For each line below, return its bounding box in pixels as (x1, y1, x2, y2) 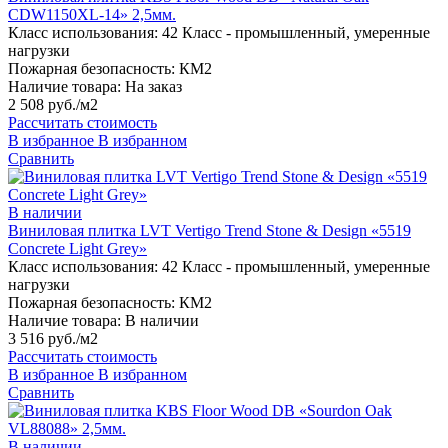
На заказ (125, 78, 182, 96)
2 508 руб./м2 (8, 96, 98, 114)
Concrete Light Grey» (8, 240, 147, 258)
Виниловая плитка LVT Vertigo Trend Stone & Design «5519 (8, 222, 411, 240)
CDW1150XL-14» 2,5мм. (8, 6, 176, 24)
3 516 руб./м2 (8, 330, 98, 348)
